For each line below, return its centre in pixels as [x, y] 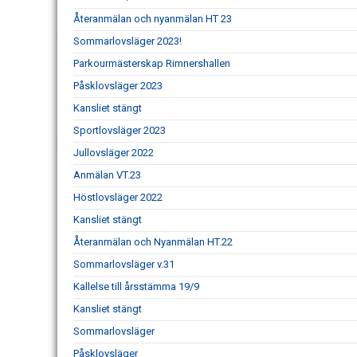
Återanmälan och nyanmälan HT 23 [153, 19]
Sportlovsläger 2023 [120, 130]
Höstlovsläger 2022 [118, 197]
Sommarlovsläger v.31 [124, 264]
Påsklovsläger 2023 [118, 86]
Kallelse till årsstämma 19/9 [136, 286]
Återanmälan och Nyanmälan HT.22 [153, 242]
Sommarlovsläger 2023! [127, 41]
